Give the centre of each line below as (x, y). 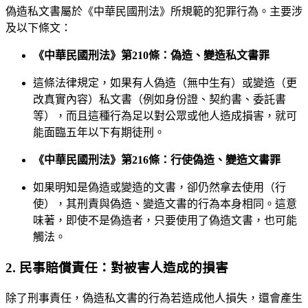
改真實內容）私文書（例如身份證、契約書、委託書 (159, 100)
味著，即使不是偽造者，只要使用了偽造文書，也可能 (165, 221)
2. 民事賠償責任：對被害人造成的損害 (117, 267)
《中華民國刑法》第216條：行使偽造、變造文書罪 (157, 160)
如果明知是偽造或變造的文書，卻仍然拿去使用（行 (159, 188)
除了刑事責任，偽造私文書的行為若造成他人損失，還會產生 (154, 298)
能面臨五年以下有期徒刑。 (99, 133)
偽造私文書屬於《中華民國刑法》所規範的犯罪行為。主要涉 (154, 12)
